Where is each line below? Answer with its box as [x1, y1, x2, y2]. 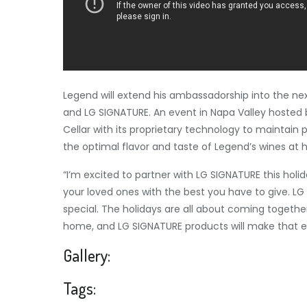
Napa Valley [210, 106, 266, 119]
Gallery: [63, 245, 110, 266]
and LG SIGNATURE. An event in [63, 106, 210, 119]
